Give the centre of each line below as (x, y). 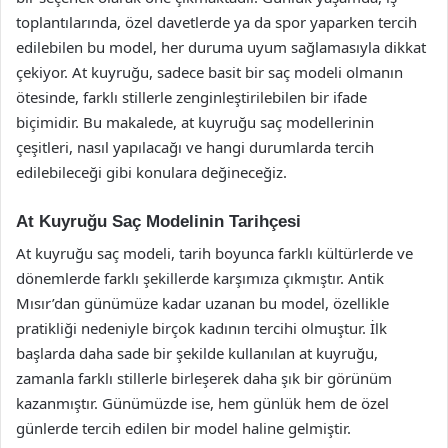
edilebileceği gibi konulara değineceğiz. (151, 171)
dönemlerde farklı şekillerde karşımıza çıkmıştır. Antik (200, 278)
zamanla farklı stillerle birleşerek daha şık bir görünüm (204, 378)
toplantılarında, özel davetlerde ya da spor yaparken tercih (216, 21)
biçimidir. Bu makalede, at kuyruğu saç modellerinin (195, 121)
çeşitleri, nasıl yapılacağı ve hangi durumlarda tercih (195, 146)
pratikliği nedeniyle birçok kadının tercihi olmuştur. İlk (201, 328)
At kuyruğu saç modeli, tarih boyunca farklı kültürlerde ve (214, 253)
